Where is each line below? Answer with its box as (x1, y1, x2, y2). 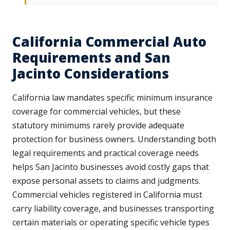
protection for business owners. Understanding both (12, 133, 216, 145)
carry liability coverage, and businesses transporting (12, 203, 214, 215)
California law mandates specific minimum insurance (12, 92, 213, 104)
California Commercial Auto (12, 32, 206, 51)
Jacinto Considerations (12, 64, 169, 83)
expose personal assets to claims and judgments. (12, 175, 200, 187)
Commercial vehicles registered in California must (12, 189, 202, 201)
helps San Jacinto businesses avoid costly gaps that (12, 161, 209, 173)
